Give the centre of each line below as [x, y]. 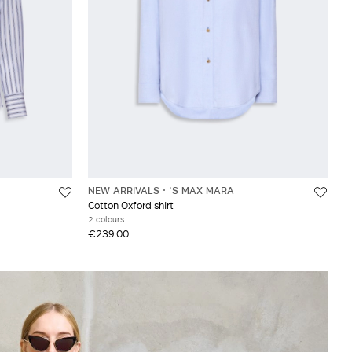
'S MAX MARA [201, 190]
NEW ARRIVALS [123, 190]
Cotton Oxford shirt [130, 205]
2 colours [106, 219]
